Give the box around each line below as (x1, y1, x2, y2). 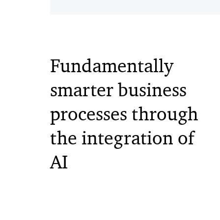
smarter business (50, 78, 187, 102)
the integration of (50, 126, 194, 150)
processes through (50, 102, 198, 126)
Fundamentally (50, 54, 173, 78)
